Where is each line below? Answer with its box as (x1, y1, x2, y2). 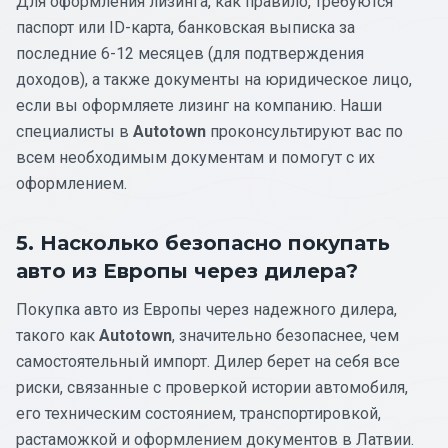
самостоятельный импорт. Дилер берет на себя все (16, 351, 400, 371)
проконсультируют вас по (206, 121, 403, 141)
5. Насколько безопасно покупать (16, 230, 390, 255)
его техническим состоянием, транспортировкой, (16, 403, 381, 423)
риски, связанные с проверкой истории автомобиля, (16, 377, 408, 397)
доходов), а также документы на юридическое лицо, (16, 69, 412, 89)
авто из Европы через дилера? (16, 258, 358, 283)
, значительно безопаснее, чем (172, 325, 399, 345)
